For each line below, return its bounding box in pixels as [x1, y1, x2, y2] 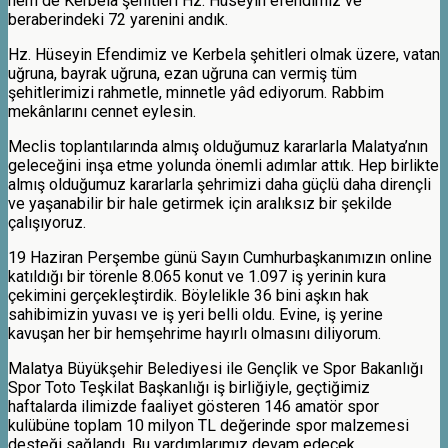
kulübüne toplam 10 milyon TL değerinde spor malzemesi [8, 415, 409, 435]
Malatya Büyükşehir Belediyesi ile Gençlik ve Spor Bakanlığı [8, 358, 423, 378]
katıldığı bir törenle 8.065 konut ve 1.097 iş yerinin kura [8, 266, 386, 286]
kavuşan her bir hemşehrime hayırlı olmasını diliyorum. [8, 323, 381, 343]
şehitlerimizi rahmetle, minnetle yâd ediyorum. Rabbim [8, 82, 384, 102]
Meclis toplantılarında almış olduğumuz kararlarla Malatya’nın [8, 136, 428, 156]
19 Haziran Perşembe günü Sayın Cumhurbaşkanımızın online [8, 247, 432, 267]
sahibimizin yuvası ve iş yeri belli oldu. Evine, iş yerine [8, 304, 383, 324]
